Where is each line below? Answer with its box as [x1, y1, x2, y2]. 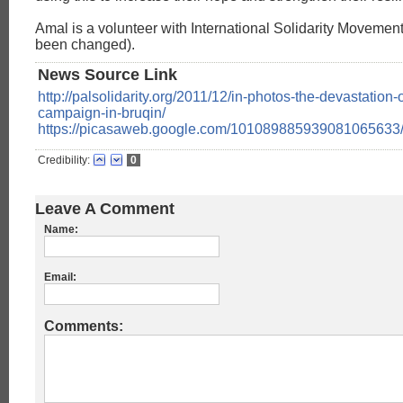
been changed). [35, 37, 135, 53]
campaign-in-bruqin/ [38, 105, 166, 121]
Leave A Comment [35, 200, 175, 219]
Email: [44, 271, 76, 284]
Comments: [44, 318, 123, 335]
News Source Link [38, 66, 177, 85]
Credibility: [38, 154, 90, 167]
